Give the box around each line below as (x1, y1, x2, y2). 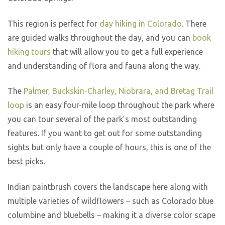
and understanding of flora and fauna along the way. (8, 61, 202, 70)
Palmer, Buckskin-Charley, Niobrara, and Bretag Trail (24, 86, 213, 96)
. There (182, 19, 206, 28)
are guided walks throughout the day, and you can (8, 33, 192, 42)
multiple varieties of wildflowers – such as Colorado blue (8, 196, 213, 206)
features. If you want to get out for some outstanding (8, 129, 202, 138)
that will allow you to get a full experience (51, 47, 203, 56)
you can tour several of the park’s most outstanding (8, 115, 197, 124)
